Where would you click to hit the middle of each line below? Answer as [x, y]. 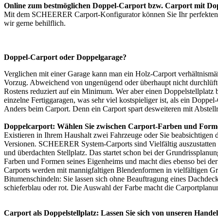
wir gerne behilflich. [35, 23]
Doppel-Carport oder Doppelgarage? [65, 57]
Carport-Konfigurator [107, 15]
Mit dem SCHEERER [39, 15]
